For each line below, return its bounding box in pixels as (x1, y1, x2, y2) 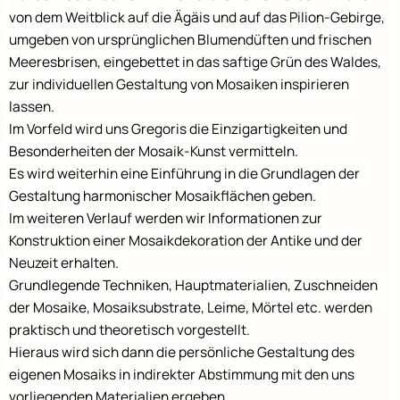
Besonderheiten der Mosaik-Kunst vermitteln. (9, 141, 298, 162)
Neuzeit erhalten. (9, 253, 119, 273)
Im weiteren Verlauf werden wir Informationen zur (9, 208, 322, 229)
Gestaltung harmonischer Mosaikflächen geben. (9, 186, 316, 206)
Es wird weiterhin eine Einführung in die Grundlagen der (9, 163, 360, 184)
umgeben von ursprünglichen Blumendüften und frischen (9, 29, 371, 50)
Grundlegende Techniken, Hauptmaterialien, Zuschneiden (9, 275, 378, 296)
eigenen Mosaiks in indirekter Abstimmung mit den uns (9, 364, 354, 385)
